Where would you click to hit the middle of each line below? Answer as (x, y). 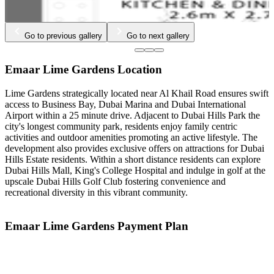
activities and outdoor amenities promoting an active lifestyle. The (131, 138)
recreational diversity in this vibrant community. (96, 193)
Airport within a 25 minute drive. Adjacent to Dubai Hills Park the (132, 116)
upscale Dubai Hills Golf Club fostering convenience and (115, 182)
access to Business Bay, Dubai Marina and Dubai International (125, 105)
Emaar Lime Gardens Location (83, 70)
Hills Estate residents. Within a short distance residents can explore (133, 160)
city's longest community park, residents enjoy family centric (121, 127)
